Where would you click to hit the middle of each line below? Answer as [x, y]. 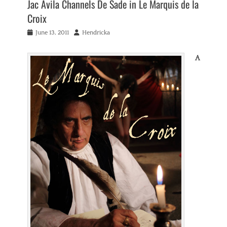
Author [83, 32]
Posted [36, 32]
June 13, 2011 [52, 33]
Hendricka [96, 33]
